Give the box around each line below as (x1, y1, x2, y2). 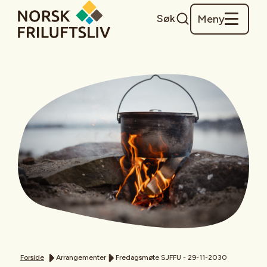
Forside (20, 253, 44, 262)
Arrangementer (56, 253, 106, 262)
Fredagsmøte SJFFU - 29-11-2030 (116, 253, 227, 262)
